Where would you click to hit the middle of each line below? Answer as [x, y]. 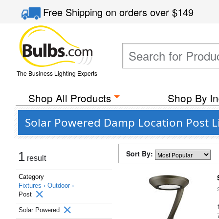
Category [31, 177]
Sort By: [141, 153]
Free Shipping [75, 12]
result [35, 158]
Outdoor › [61, 186]
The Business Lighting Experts [57, 73]
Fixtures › [33, 186]
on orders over [139, 12]
